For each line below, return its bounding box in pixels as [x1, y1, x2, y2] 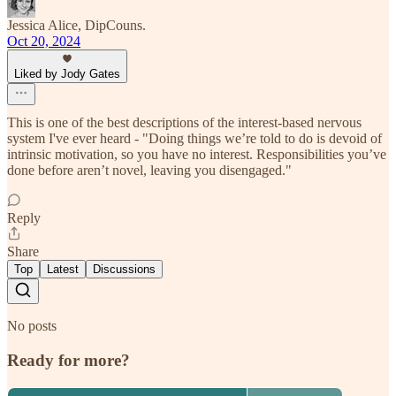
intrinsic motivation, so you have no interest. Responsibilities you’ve [7, 147, 386, 163]
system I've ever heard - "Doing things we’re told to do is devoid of [7, 131, 382, 147]
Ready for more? [7, 351, 130, 370]
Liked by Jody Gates [14, 67, 120, 81]
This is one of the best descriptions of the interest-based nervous [7, 115, 362, 131]
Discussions [93, 263, 156, 277]
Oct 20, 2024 [7, 34, 80, 49]
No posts [7, 318, 57, 334]
